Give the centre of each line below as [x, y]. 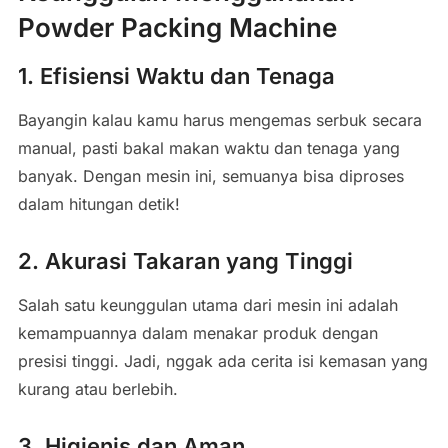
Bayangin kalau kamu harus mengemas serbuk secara [219, 120]
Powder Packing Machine [177, 27]
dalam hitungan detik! [98, 204]
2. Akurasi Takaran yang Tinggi [185, 261]
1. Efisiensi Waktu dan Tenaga [176, 76]
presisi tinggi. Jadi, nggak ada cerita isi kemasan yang [222, 361]
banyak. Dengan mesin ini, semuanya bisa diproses [210, 176]
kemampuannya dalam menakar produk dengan [197, 333]
